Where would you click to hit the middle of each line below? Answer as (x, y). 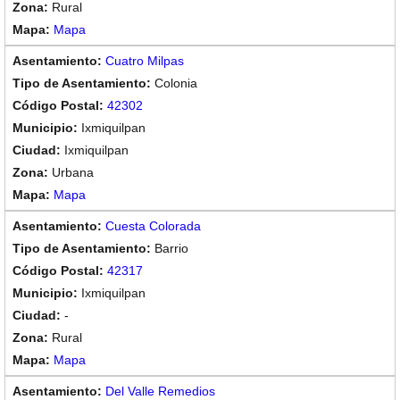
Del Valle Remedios (160, 391)
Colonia (176, 83)
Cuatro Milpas (145, 61)
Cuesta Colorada (153, 226)
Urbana (73, 172)
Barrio (171, 248)
